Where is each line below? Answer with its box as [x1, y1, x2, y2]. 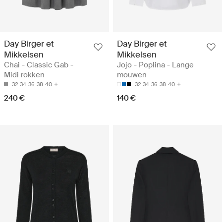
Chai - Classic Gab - [4, 60, 73, 70]
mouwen [117, 70, 147, 80]
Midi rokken [4, 70, 45, 80]
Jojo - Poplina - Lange [117, 60, 194, 70]
